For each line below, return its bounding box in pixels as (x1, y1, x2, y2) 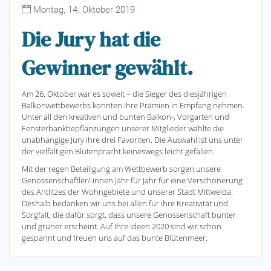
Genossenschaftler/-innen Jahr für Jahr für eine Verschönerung (22, 174, 243, 186)
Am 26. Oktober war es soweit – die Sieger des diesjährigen (22, 88, 227, 99)
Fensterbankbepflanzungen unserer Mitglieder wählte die (22, 122, 224, 134)
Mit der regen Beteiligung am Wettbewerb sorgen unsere (22, 163, 221, 174)
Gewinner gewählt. (22, 53, 193, 82)
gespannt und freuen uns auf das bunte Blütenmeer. (22, 232, 207, 243)
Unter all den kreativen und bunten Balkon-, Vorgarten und (22, 111, 229, 122)
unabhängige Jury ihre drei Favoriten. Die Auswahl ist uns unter (22, 134, 243, 145)
